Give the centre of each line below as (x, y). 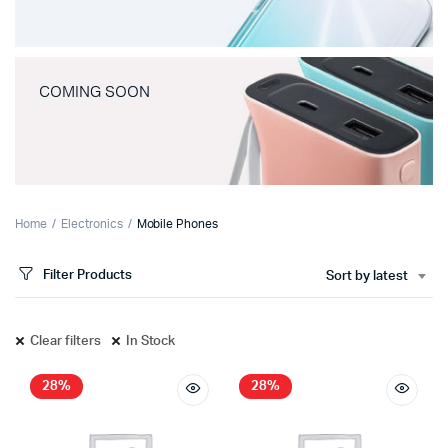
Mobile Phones (177, 224)
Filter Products (87, 275)
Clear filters (65, 341)
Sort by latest (367, 276)
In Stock (150, 341)
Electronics (91, 224)
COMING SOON (94, 92)
